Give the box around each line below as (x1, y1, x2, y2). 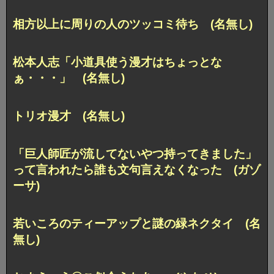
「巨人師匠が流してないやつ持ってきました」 (13, 147, 257, 160)
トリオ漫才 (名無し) (13, 109, 125, 122)
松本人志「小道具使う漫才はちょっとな (13, 56, 222, 68)
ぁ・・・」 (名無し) (13, 72, 125, 84)
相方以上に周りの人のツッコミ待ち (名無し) (13, 18, 253, 31)
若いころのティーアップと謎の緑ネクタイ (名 (13, 217, 261, 230)
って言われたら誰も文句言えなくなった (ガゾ (13, 163, 261, 176)
